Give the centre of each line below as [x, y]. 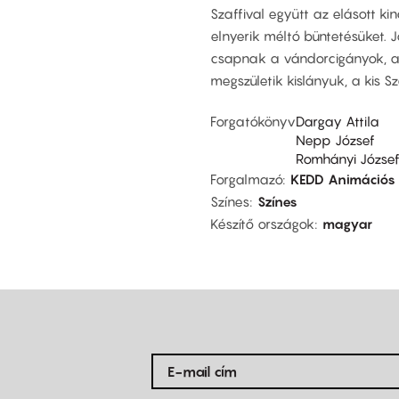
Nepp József [335, 139]
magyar [347, 223]
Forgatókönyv [253, 121]
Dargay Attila [338, 121]
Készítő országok [262, 223]
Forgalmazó [246, 179]
